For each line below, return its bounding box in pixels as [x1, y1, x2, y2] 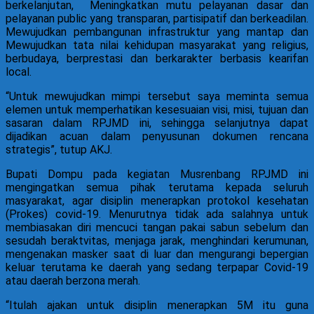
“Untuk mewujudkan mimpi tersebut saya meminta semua [6, 90, 308, 104]
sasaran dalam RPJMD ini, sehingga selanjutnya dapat [6, 116, 308, 130]
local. [6, 65, 32, 79]
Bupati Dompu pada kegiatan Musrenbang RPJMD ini [6, 168, 308, 182]
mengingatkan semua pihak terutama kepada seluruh [6, 181, 308, 195]
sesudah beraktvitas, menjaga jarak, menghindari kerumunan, [6, 234, 308, 248]
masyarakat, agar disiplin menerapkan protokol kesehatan [6, 194, 308, 208]
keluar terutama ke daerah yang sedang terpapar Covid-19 [6, 261, 308, 275]
